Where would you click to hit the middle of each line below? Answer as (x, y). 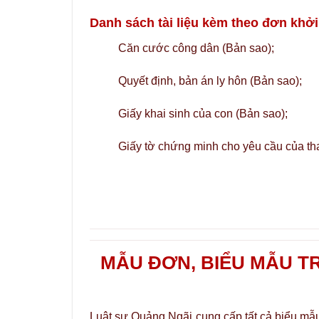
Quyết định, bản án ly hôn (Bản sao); (210, 81)
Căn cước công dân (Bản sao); (196, 48)
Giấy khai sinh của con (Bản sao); (203, 113)
